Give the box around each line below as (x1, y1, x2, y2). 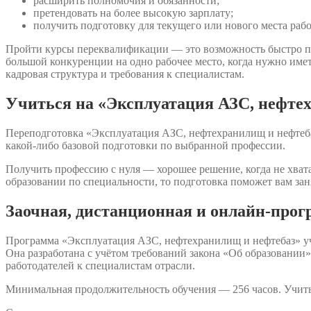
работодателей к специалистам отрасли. (6, 259, 195, 271)
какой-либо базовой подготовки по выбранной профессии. (6, 139, 285, 151)
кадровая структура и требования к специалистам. (6, 67, 244, 80)
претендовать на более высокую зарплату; (33, 6, 233, 19)
